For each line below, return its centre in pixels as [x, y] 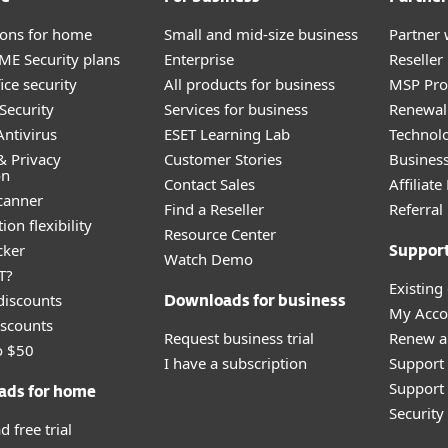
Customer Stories [223, 159]
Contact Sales [209, 184]
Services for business [236, 109]
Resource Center [220, 234]
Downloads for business [255, 301]
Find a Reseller [214, 209]
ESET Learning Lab [227, 134]
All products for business [249, 84]
